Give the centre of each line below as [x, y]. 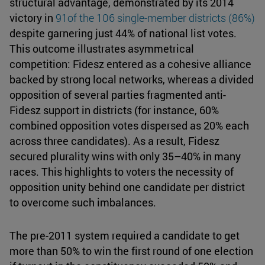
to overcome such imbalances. [83, 203]
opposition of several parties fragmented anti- [118, 95]
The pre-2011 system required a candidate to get [125, 236]
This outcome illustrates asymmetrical [102, 49]
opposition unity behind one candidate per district [127, 187]
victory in [33, 18]
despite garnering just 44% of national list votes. [123, 33]
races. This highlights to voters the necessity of [122, 172]
